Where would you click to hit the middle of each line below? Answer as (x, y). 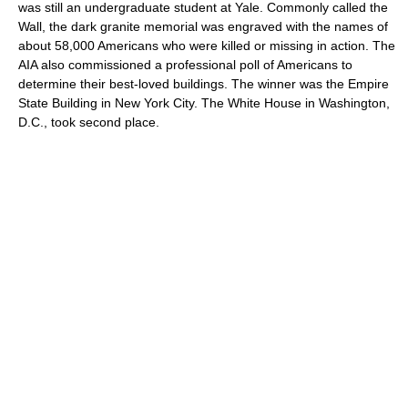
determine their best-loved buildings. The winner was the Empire (204, 84)
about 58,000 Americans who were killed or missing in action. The (207, 46)
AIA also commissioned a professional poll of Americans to (185, 65)
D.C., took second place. (89, 122)
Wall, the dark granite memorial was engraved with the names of (203, 26)
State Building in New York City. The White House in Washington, (204, 103)
